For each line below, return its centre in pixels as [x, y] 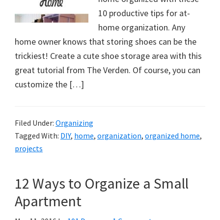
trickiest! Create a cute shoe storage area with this [108, 56]
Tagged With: [38, 136]
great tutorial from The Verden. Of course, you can [108, 70]
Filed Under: [35, 123]
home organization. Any [142, 27]
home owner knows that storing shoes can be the [106, 41]
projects [29, 148]
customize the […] [49, 84]
